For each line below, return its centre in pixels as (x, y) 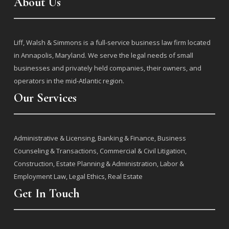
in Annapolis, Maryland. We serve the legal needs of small (103, 55)
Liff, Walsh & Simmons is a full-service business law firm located (112, 43)
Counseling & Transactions (55, 151)
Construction (33, 164)
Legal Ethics (87, 177)
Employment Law (40, 177)
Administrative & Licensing (54, 138)
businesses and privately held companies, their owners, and (107, 68)
